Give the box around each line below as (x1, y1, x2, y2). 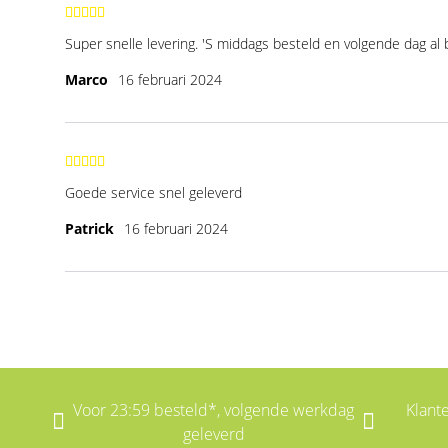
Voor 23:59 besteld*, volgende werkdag (73, 398, 354, 421)
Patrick (65, 218, 115, 238)
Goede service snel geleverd (65, 182, 243, 202)
